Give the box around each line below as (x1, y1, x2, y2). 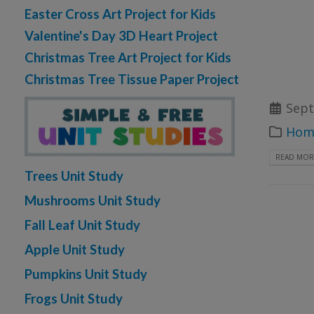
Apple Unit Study (25, 242, 125, 258)
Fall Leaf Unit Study (25, 217, 140, 233)
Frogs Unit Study (25, 291, 123, 307)
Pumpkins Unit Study (25, 266, 147, 282)
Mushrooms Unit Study (25, 193, 161, 209)
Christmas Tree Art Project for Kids (25, 49, 231, 65)
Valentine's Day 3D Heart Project (25, 27, 218, 43)
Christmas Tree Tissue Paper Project (25, 71, 239, 87)
